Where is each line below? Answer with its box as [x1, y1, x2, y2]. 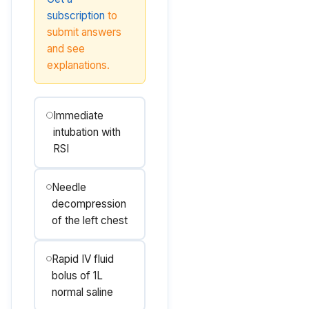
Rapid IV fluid [52, 252, 114, 266]
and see [47, 42, 85, 55]
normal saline [52, 286, 114, 299]
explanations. [47, 59, 110, 72]
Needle [51, 181, 86, 194]
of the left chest [51, 214, 128, 227]
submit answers [47, 26, 121, 39]
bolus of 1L [52, 269, 103, 282]
